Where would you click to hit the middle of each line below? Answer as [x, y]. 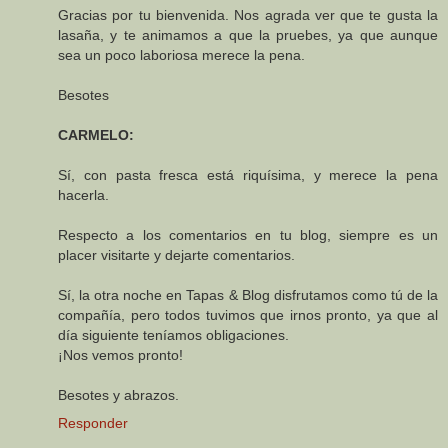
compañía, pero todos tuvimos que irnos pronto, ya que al [248, 315]
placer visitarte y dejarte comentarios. [176, 255]
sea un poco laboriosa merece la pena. [181, 55]
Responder [93, 423]
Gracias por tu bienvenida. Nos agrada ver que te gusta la [248, 15]
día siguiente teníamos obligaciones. [173, 335]
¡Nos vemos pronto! [120, 355]
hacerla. [83, 195]
